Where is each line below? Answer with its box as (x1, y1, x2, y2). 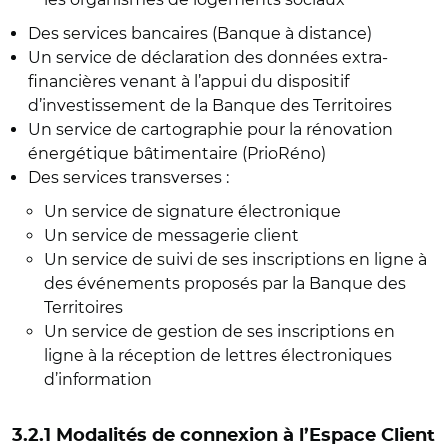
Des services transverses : (28, 168, 229, 187)
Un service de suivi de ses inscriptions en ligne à (44, 250, 427, 269)
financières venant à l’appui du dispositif (28, 72, 349, 91)
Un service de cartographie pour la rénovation (28, 120, 393, 139)
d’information (44, 370, 156, 389)
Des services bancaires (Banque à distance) (28, 24, 380, 43)
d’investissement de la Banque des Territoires (28, 96, 392, 115)
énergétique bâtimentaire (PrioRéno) (28, 144, 326, 163)
